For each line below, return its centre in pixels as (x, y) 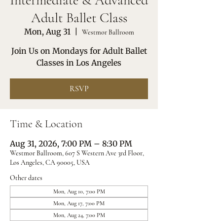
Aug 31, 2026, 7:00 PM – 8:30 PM (71, 144)
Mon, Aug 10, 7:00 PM (79, 191)
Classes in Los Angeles (79, 63)
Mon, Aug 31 (47, 32)
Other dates (26, 178)
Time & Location (46, 124)
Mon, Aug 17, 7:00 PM (79, 203)
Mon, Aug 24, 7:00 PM (79, 215)
